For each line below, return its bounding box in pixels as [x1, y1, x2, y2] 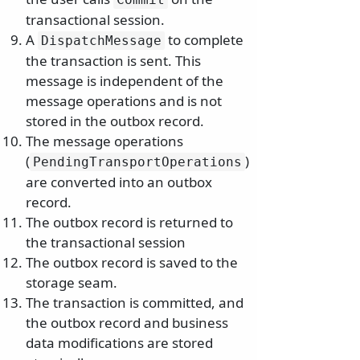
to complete [165, 30, 243, 49]
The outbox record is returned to [26, 212, 233, 231]
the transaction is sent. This [26, 51, 201, 70]
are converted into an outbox [26, 172, 212, 191]
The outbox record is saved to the [26, 252, 238, 272]
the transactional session [26, 232, 186, 252]
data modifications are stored [26, 333, 213, 352]
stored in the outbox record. [26, 111, 204, 130]
